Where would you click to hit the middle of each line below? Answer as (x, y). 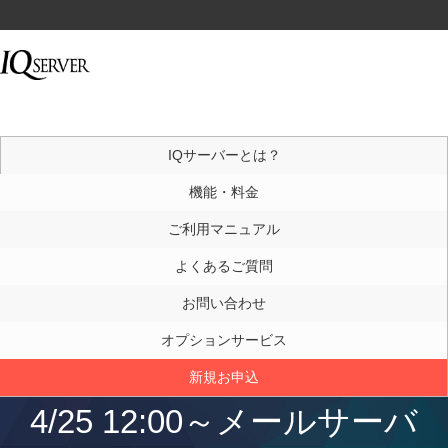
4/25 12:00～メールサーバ (224, 421)
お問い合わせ (223, 303)
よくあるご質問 (223, 266)
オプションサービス (223, 340)
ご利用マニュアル (223, 229)
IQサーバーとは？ (224, 155)
